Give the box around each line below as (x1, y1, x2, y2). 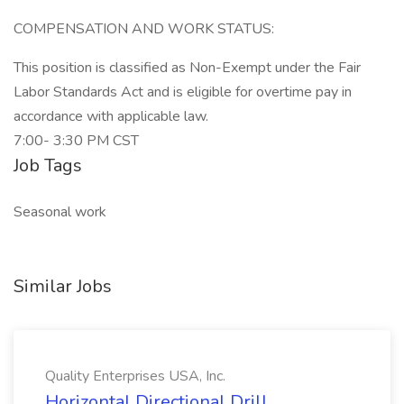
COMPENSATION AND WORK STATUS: (14, 19, 274, 39)
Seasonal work (14, 202, 106, 222)
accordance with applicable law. (14, 106, 208, 126)
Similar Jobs (14, 274, 112, 298)
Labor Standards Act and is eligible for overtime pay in (14, 82, 352, 102)
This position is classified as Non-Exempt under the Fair (14, 58, 361, 78)
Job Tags (14, 153, 82, 178)
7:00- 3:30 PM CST (14, 131, 139, 151)
